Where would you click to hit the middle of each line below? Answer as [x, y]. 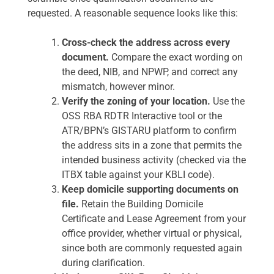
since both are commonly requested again [152, 248]
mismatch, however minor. [118, 87]
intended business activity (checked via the [154, 160]
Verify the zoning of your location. [136, 102]
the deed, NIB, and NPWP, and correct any [150, 72]
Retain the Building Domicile [141, 204]
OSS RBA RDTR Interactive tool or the [142, 116]
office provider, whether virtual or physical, [152, 234]
